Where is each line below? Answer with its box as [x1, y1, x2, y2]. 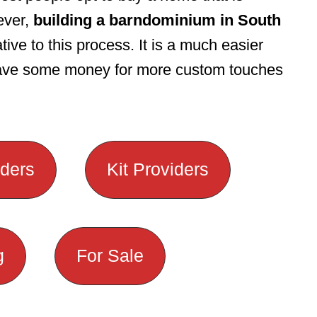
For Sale [76, 246, 144, 265]
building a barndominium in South [33, 11, 281, 29]
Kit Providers [107, 160, 209, 179]
